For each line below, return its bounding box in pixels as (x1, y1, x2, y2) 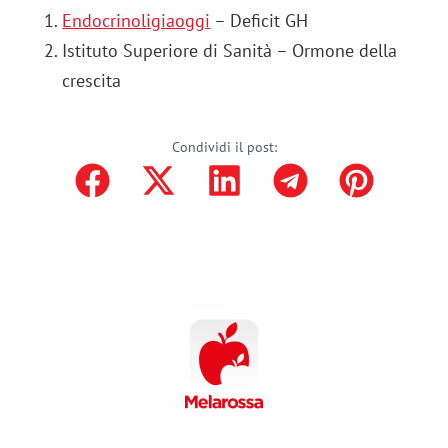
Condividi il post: (171, 138, 277, 157)
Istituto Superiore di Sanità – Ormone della (62, 38, 398, 62)
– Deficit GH (210, 8, 309, 32)
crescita (62, 68, 122, 92)
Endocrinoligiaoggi (62, 8, 211, 32)
